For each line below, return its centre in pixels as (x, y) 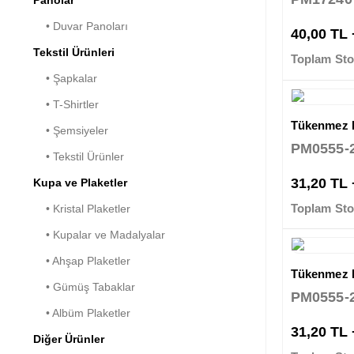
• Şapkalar (65, 78)
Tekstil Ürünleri (74, 52)
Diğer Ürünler (69, 339)
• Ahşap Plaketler (82, 260)
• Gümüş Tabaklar (84, 286)
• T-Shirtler (66, 104)
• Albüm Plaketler (82, 313)
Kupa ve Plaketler (80, 182)
